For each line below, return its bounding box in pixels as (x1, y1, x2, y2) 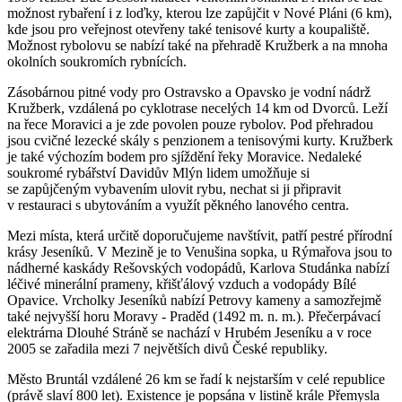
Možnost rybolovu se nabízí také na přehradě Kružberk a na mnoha (7, 38, 388, 54)
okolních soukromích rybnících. (7, 54, 187, 70)
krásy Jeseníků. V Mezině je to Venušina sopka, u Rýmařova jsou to (7, 244, 392, 260)
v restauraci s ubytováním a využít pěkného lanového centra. (7, 197, 349, 214)
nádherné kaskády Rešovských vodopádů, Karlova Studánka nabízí (7, 260, 389, 276)
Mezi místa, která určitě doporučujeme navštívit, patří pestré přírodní (7, 228, 392, 244)
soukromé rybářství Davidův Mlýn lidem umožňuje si (7, 165, 310, 181)
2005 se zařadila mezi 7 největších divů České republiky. (7, 341, 328, 357)
